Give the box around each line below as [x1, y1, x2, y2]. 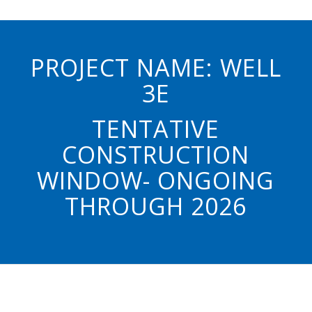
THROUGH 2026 [65, 190, 247, 223]
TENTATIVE [92, 113, 220, 146]
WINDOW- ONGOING [37, 164, 275, 197]
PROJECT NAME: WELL [30, 52, 281, 84]
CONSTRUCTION [62, 139, 250, 171]
